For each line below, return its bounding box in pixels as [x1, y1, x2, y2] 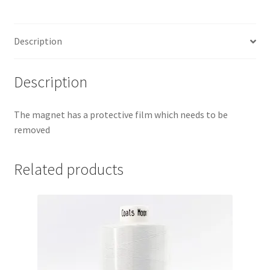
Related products [13, 160, 124, 180]
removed [13, 123, 50, 136]
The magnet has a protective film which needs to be [13, 108, 228, 121]
